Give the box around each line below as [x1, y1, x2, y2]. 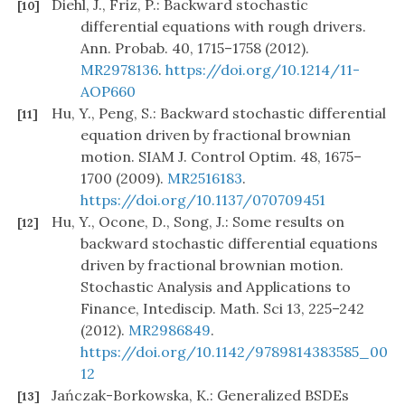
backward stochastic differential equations [80, 234, 378, 253]
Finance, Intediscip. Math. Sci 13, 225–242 [80, 299, 364, 318]
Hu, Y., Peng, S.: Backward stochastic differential [52, 104, 386, 123]
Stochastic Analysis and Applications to [80, 278, 351, 297]
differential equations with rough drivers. [80, 17, 366, 36]
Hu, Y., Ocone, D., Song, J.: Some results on [52, 212, 344, 231]
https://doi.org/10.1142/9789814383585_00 [80, 343, 388, 362]
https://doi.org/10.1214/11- [165, 61, 360, 80]
